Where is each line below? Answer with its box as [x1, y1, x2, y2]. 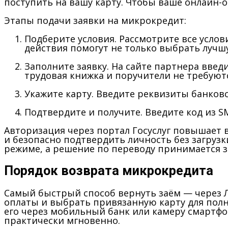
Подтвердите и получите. [24, 105, 142, 118]
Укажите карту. [24, 87, 94, 100]
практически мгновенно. [4, 214, 120, 226]
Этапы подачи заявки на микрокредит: [4, 14, 186, 26]
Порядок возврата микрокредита [4, 163, 213, 178]
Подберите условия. [24, 32, 117, 45]
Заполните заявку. [24, 60, 109, 72]
